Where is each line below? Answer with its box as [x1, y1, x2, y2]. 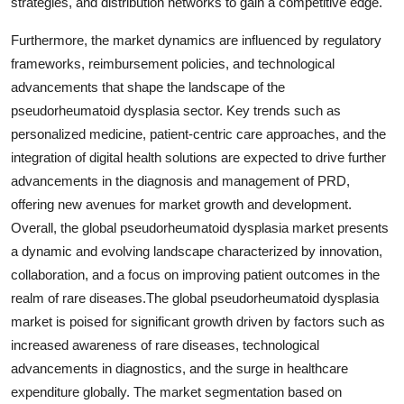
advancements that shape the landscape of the [11, 78, 285, 95]
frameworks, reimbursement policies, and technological [11, 55, 335, 71]
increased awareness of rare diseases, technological [11, 336, 319, 353]
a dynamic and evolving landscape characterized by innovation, [11, 243, 382, 259]
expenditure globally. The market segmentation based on [11, 383, 342, 399]
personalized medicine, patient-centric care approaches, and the [11, 125, 386, 142]
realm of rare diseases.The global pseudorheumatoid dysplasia [11, 289, 379, 306]
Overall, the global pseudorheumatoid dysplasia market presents [11, 219, 389, 235]
